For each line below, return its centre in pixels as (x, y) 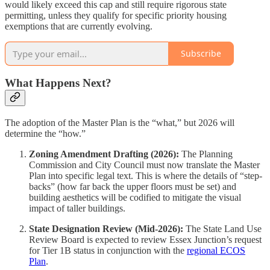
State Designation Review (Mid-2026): (106, 229)
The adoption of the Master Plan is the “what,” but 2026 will (120, 123)
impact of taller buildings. (77, 209)
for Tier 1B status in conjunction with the (108, 251)
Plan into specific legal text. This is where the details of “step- (146, 176)
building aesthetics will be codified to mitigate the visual (135, 198)
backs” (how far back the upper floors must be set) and (133, 187)
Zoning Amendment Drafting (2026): (104, 154)
